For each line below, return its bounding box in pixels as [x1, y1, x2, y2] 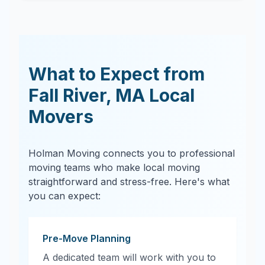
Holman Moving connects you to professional [28, 147, 235, 159]
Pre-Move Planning [43, 232, 131, 244]
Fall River [28, 85, 106, 106]
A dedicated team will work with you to [43, 251, 216, 263]
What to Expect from [28, 63, 205, 85]
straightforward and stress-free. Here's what [28, 176, 230, 188]
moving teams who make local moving [28, 161, 200, 173]
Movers [28, 106, 93, 127]
